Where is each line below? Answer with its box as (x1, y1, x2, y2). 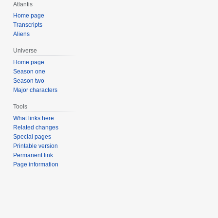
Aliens (13, 31, 30, 38)
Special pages (13, 133, 52, 140)
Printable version (13, 142, 58, 149)
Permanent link (13, 151, 54, 159)
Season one (13, 68, 46, 75)
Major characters (13, 87, 58, 94)
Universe (13, 47, 37, 54)
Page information (13, 161, 59, 168)
